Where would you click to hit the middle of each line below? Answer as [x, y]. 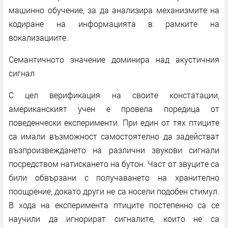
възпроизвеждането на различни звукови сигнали [114, 150]
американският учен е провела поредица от [114, 108]
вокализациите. [38, 37]
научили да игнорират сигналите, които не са [114, 218]
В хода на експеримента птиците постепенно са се [114, 205]
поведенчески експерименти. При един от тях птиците [114, 122]
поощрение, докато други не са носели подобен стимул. [114, 191]
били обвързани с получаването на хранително [114, 177]
